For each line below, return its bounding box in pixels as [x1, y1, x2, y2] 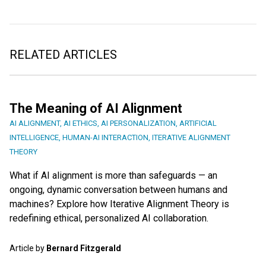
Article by [9, 243, 46, 253]
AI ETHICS [64, 118, 97, 128]
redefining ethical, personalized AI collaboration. [9, 212, 208, 224]
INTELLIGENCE [9, 132, 59, 142]
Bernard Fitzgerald [46, 243, 121, 253]
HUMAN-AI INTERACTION [62, 132, 148, 142]
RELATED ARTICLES [9, 47, 117, 62]
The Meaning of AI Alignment [9, 100, 182, 116]
